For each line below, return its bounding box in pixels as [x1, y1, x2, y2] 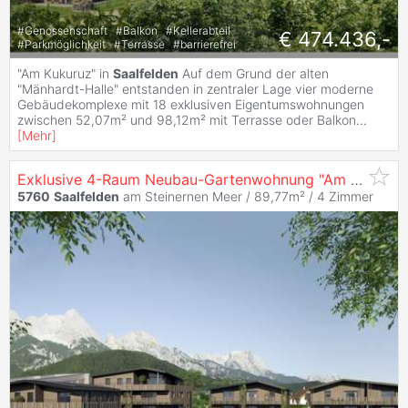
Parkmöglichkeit [25, 37, 108, 52]
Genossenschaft [25, 24, 110, 38]
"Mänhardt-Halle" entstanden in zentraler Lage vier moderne [17, 80, 373, 97]
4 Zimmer [317, 188, 373, 204]
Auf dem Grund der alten [178, 65, 329, 81]
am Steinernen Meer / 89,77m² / [119, 188, 317, 204]
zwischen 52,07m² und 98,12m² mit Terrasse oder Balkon [17, 111, 356, 127]
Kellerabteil [173, 24, 230, 38]
